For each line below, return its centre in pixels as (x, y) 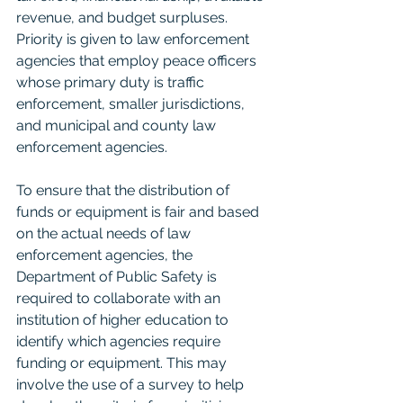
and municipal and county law (118, 125)
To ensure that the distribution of (125, 190)
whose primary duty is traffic (112, 82)
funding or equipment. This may (123, 363)
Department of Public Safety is (118, 277)
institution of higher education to (124, 320)
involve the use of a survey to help (132, 385)
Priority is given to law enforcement (134, 39)
